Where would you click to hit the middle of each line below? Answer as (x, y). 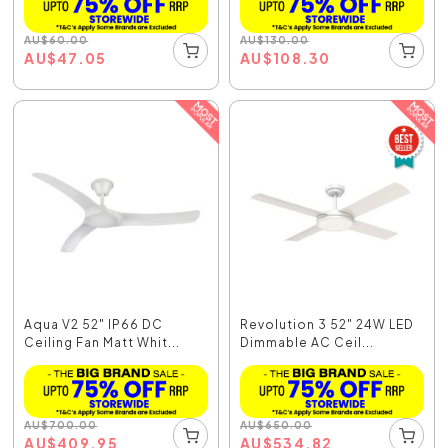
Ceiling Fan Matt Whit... (102, 343)
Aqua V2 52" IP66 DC (94, 325)
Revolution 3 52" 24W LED (327, 325)
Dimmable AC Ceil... (307, 343)
